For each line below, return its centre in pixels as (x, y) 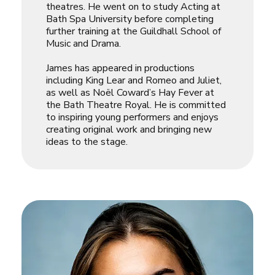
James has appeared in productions (120, 68)
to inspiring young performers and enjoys (132, 118)
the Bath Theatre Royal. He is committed (136, 105)
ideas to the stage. (87, 142)
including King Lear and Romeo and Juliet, (134, 81)
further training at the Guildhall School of (134, 32)
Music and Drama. (83, 44)
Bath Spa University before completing (130, 19)
